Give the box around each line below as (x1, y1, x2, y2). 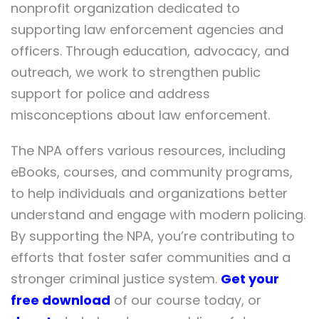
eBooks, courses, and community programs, (11, 163, 293, 181)
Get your (221, 270, 279, 288)
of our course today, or (110, 291, 261, 309)
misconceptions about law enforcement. (11, 106, 270, 124)
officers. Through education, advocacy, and (11, 42, 289, 60)
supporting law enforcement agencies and (11, 21, 283, 38)
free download (11, 291, 110, 309)
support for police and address (11, 85, 210, 103)
